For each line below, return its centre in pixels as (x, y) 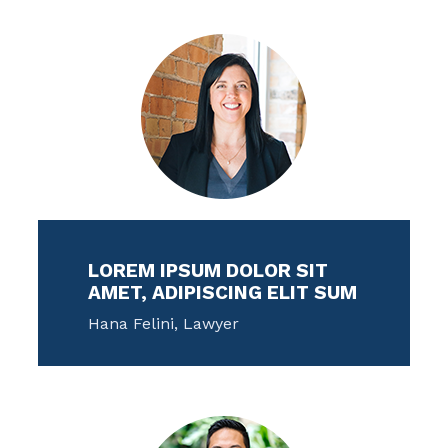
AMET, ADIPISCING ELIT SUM (223, 292)
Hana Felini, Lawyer (164, 323)
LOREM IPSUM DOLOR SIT (208, 270)
